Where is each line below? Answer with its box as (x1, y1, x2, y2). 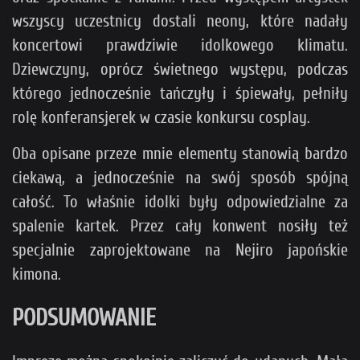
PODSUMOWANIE (12, 304, 156, 331)
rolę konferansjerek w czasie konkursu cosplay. (12, 107, 310, 127)
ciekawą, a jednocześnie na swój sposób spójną (12, 167, 348, 187)
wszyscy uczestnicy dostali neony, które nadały (12, 10, 348, 31)
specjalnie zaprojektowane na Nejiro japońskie (12, 239, 348, 260)
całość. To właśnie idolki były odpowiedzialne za (12, 191, 348, 211)
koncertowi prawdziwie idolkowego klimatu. (12, 35, 348, 55)
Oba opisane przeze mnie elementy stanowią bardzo (12, 143, 348, 163)
